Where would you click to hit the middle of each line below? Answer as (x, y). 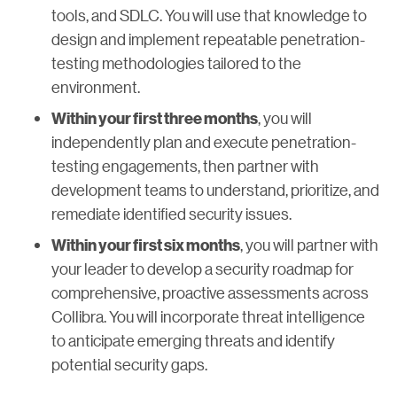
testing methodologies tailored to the (176, 62)
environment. (96, 86)
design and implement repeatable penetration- (208, 39)
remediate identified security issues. (171, 213)
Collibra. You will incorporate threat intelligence (208, 316)
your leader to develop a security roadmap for (202, 268)
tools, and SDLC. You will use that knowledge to (209, 15)
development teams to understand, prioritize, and (215, 189)
